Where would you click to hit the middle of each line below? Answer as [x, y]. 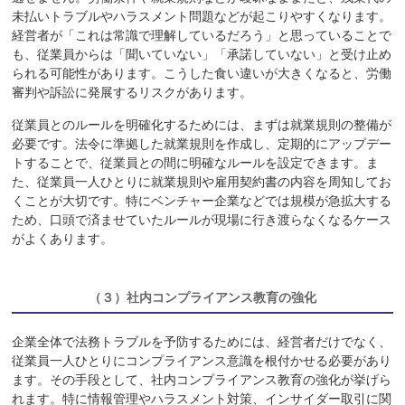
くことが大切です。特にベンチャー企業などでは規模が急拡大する [202, 200]
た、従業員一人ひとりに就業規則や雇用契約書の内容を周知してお [202, 181]
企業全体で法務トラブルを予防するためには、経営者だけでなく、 [202, 341]
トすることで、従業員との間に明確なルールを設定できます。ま [196, 162]
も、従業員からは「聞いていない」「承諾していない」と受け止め [202, 54]
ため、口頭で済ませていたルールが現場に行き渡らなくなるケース [202, 219]
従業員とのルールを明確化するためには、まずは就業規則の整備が [202, 124]
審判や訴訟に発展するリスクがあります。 [132, 92]
